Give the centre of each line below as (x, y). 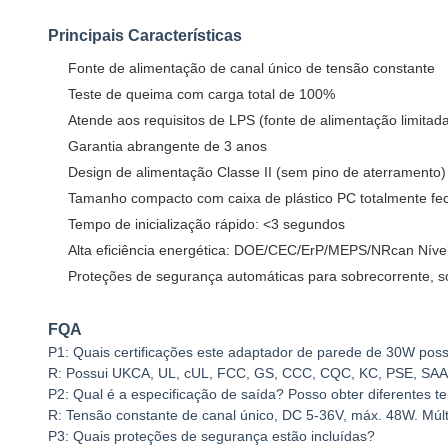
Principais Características (145, 35)
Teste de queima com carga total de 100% (201, 94)
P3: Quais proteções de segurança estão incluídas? (211, 436)
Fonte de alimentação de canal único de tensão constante (251, 68)
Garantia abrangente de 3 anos (167, 146)
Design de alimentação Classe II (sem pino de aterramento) (257, 172)
